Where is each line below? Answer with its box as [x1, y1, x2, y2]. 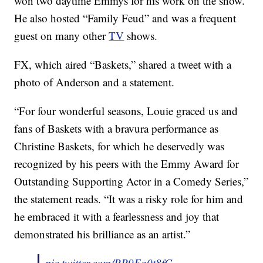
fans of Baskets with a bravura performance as [14, 121, 219, 136]
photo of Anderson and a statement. [14, 75, 175, 90]
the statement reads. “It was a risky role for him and [14, 191, 244, 207]
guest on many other [14, 28, 109, 43]
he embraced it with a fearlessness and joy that [14, 209, 220, 224]
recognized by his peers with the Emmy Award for [14, 156, 240, 171]
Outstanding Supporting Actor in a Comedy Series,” [14, 174, 249, 189]
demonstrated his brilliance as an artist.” [14, 227, 191, 242]
